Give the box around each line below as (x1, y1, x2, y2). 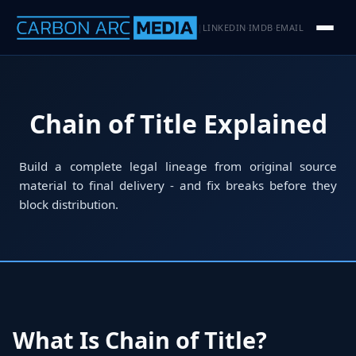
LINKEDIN (202, 21, 246, 33)
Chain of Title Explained (29, 106, 327, 141)
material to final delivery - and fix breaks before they (19, 176, 337, 193)
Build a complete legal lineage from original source (19, 157, 337, 174)
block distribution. (19, 195, 118, 212)
